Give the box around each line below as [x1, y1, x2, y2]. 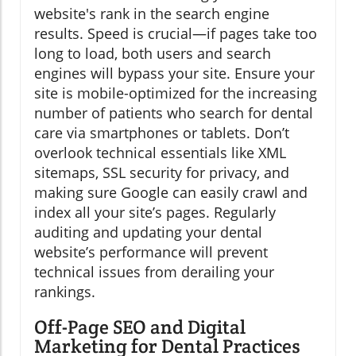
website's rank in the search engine [34, 3, 269, 23]
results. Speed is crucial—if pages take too [34, 23, 317, 43]
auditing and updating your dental [34, 222, 262, 242]
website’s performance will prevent [34, 242, 268, 261]
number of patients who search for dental [34, 103, 313, 122]
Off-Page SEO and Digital [34, 314, 246, 339]
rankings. [34, 281, 95, 301]
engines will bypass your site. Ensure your [34, 63, 315, 83]
